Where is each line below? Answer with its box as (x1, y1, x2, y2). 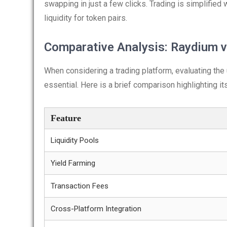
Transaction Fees (51, 181, 108, 191)
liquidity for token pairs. (44, 13, 127, 23)
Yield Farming (51, 159, 95, 168)
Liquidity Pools (51, 136, 99, 145)
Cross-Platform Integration (51, 204, 141, 213)
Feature (51, 113, 81, 123)
